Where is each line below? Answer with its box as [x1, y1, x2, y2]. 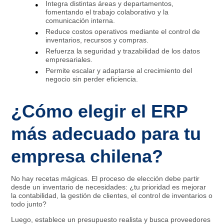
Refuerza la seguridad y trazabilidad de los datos [45, 46, 200, 55]
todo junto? [11, 200, 47, 208]
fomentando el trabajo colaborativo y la [45, 7, 169, 16]
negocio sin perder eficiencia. [45, 74, 138, 83]
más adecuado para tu [11, 123, 201, 144]
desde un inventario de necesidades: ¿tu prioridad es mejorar [11, 183, 206, 191]
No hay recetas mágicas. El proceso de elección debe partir [11, 174, 200, 183]
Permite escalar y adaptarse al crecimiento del [45, 66, 192, 74]
